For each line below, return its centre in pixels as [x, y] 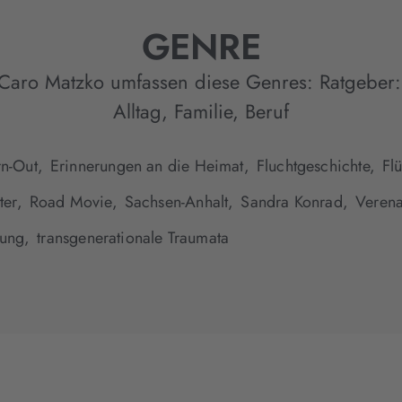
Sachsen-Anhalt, [179, 202]
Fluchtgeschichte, [315, 166]
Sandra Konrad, [294, 202]
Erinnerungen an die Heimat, [149, 166]
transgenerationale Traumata [133, 238]
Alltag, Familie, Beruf [201, 112]
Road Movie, [73, 202]
